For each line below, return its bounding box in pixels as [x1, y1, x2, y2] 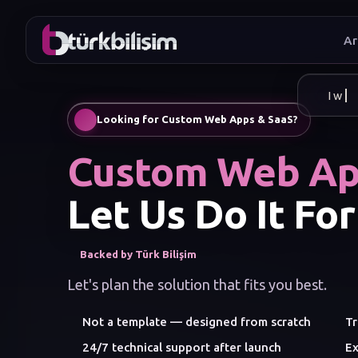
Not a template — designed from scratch [82, 314, 311, 328]
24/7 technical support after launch [82, 340, 281, 355]
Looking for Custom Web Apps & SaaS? [97, 113, 298, 125]
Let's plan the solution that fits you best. [67, 276, 327, 293]
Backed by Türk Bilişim [80, 248, 197, 260]
